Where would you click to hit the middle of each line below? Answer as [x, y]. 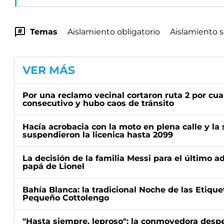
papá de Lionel [53, 166]
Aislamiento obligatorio [114, 32]
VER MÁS [49, 70]
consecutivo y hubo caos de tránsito [98, 103]
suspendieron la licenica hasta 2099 [98, 135]
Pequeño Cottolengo [66, 198]
